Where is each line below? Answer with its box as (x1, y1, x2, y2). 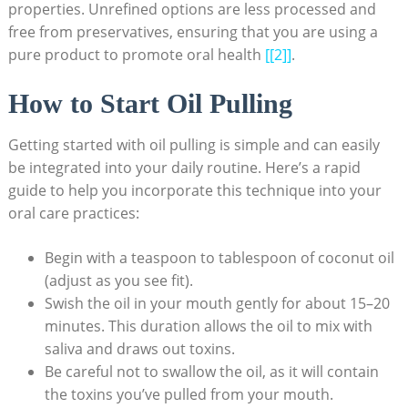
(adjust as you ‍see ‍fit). (44, 270, 193, 291)
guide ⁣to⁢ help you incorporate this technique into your (7, 180, 382, 201)
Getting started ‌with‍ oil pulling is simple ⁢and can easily (7, 135, 380, 156)
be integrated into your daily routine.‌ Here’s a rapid (7, 158, 361, 178)
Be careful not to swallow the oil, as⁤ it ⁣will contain (44, 362, 379, 382)
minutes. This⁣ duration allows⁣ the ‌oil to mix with (44, 316, 372, 337)
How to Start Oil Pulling (7, 88, 292, 119)
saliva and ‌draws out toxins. (44, 339, 235, 360)
